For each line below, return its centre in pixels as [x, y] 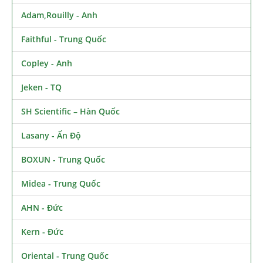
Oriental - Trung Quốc [65, 255]
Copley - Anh [47, 63]
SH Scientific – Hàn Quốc [70, 111]
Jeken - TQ [41, 87]
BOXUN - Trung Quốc [63, 159]
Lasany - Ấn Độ [51, 135]
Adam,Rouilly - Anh [59, 15]
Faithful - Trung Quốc [64, 39]
